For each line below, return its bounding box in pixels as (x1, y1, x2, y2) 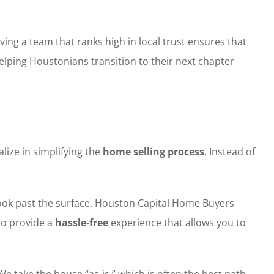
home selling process (102, 144, 204, 158)
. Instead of (204, 144, 255, 158)
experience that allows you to (108, 215, 246, 229)
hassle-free (54, 215, 108, 229)
